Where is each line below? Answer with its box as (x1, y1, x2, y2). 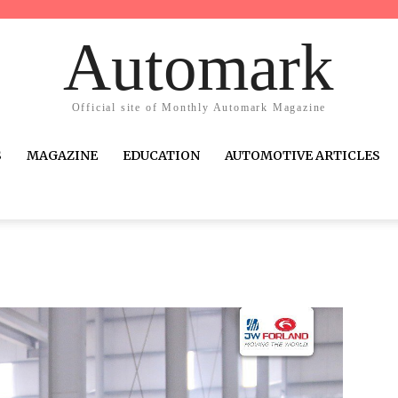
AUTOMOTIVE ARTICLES (225, 147, 380, 163)
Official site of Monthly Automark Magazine (71, 100, 327, 114)
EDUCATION (123, 147, 200, 163)
